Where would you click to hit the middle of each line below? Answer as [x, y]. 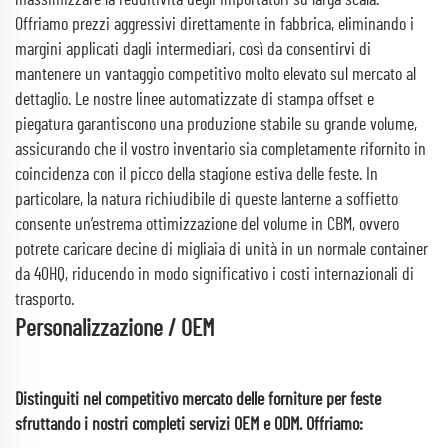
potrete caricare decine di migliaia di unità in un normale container [221, 250]
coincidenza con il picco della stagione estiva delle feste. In [196, 175]
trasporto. [44, 300]
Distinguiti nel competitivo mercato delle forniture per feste [198, 400]
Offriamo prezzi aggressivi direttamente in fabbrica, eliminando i [214, 25]
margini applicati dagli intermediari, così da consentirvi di [193, 50]
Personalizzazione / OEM [115, 329]
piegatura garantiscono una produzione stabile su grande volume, [216, 125]
